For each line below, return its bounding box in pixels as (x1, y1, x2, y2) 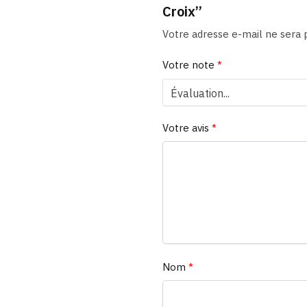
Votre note (162, 58, 217, 72)
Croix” (162, 2, 202, 21)
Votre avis (162, 121, 212, 134)
